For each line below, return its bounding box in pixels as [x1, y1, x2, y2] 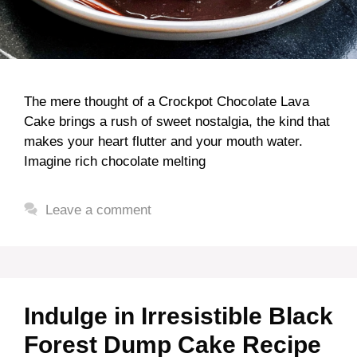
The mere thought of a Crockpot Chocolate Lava [24, 94, 309, 109]
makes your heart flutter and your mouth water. [24, 134, 303, 149]
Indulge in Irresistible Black [24, 303, 333, 329]
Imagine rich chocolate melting [24, 154, 206, 169]
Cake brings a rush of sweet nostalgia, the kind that [24, 114, 330, 129]
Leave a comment [45, 202, 152, 218]
